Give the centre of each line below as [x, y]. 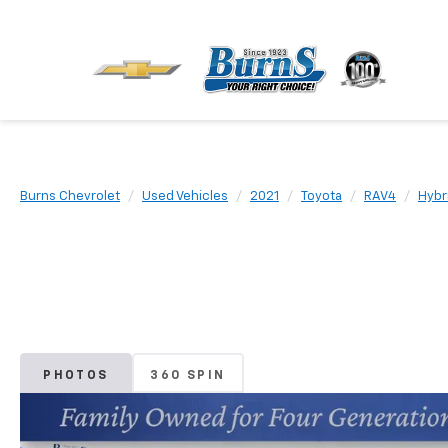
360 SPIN [188, 375]
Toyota [321, 196]
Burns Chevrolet [70, 196]
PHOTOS [76, 375]
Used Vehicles [185, 196]
